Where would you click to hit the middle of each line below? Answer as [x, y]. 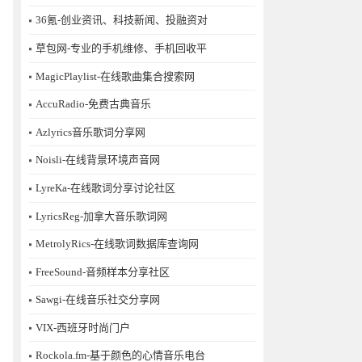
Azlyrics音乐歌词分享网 [90, 132]
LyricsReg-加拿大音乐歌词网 [101, 216]
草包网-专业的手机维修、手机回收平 [121, 48]
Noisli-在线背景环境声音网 [98, 160]
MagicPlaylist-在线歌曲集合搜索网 [115, 76]
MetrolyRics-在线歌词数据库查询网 [117, 244]
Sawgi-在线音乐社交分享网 [98, 300]
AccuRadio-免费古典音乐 [93, 104]
